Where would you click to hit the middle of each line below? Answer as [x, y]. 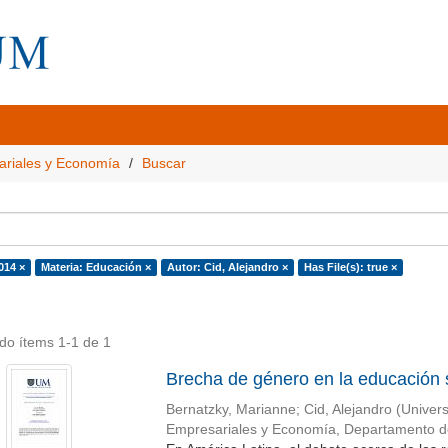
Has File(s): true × [350, 267]
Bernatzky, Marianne [230, 409]
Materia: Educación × [95, 267]
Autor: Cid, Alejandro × [227, 267]
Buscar [164, 163]
